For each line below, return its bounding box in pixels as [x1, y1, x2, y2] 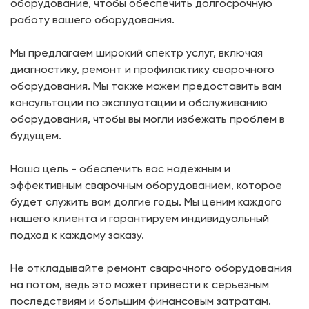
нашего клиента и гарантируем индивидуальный [10, 212, 269, 225]
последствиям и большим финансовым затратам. [10, 295, 271, 308]
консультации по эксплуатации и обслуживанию [10, 96, 268, 109]
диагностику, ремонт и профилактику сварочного [10, 63, 275, 76]
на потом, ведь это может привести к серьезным [10, 278, 269, 291]
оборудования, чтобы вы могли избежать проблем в [10, 112, 285, 126]
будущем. [10, 129, 61, 142]
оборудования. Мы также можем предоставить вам [10, 79, 281, 92]
